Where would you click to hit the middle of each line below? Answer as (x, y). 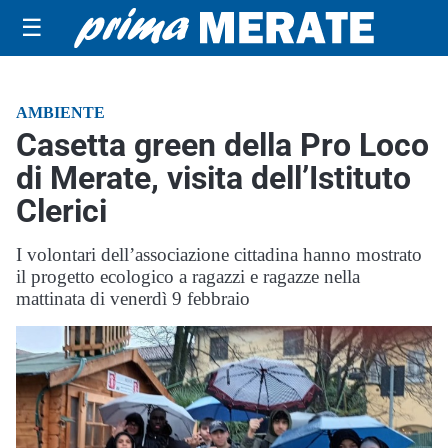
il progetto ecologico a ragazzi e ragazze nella (188, 276)
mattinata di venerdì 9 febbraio (133, 298)
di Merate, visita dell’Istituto (213, 178)
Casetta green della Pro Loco (222, 145)
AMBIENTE (60, 112)
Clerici (61, 211)
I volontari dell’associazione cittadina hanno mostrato (219, 254)
